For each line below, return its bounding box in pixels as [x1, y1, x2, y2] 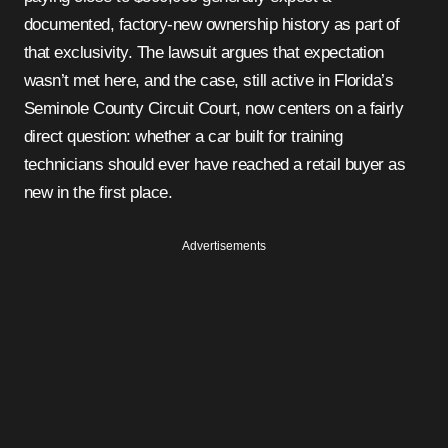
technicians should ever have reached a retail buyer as [24, 154, 406, 174]
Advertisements [182, 238, 266, 253]
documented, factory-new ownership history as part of [24, 14, 400, 34]
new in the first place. [24, 182, 173, 202]
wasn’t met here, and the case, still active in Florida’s [24, 70, 394, 90]
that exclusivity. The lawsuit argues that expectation [24, 42, 384, 62]
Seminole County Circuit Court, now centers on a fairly [24, 98, 404, 118]
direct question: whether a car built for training [24, 126, 343, 146]
